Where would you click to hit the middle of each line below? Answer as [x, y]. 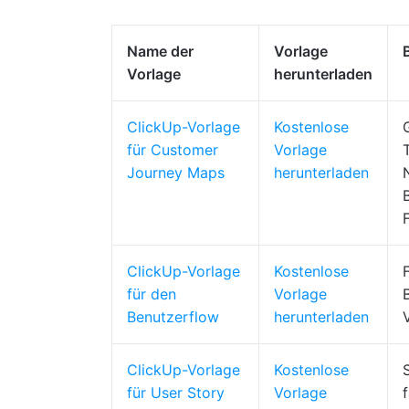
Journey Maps [176, 173]
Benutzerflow [173, 317]
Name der [160, 51]
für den [152, 294]
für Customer [173, 150]
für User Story [176, 393]
